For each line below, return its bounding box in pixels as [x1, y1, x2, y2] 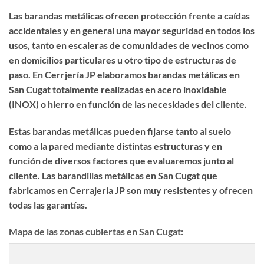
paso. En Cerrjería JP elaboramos [9, 68, 148, 80]
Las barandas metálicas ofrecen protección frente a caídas [9, 9, 250, 21]
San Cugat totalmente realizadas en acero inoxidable [9, 83, 227, 95]
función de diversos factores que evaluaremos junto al [9, 154, 234, 166]
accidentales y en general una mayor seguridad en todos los [9, 24, 255, 36]
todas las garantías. [9, 199, 87, 210]
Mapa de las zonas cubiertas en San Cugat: [9, 226, 183, 237]
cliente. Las [9, 169, 57, 181]
